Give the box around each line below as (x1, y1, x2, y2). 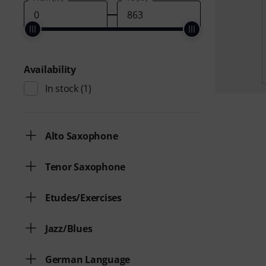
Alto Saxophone (45, 129, 118, 142)
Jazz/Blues (45, 222, 93, 235)
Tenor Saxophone (45, 160, 126, 173)
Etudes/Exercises (45, 191, 122, 204)
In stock (45, 82, 78, 95)
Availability (24, 63, 76, 76)
